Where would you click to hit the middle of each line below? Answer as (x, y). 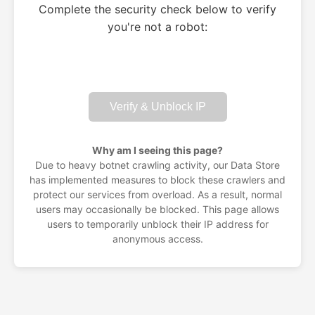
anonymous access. (157, 239)
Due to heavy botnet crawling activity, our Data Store (157, 165)
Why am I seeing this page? (157, 150)
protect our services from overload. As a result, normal (157, 194)
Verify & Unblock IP (157, 107)
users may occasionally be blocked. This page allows (157, 209)
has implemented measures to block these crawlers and (157, 180)
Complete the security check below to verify (157, 9)
